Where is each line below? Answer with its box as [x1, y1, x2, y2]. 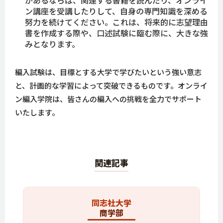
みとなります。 [25, 38, 80, 50]
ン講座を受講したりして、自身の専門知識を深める [25, 5, 208, 17]
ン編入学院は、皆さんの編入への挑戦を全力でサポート [15, 94, 202, 105]
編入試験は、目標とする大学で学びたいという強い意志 [15, 67, 202, 78]
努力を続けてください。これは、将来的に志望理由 [25, 16, 208, 28]
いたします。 [15, 107, 59, 118]
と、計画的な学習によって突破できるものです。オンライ [15, 80, 208, 91]
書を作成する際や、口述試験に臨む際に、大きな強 [25, 27, 208, 39]
